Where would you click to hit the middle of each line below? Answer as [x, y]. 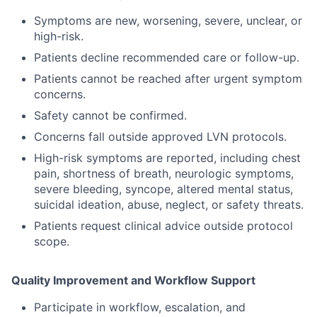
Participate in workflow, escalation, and [140, 307]
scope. [52, 242]
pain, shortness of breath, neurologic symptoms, [164, 174]
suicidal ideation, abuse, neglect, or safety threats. [169, 205]
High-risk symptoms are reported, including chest [167, 158]
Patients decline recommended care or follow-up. [167, 58]
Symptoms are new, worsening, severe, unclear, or [168, 21]
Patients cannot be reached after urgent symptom [168, 79]
